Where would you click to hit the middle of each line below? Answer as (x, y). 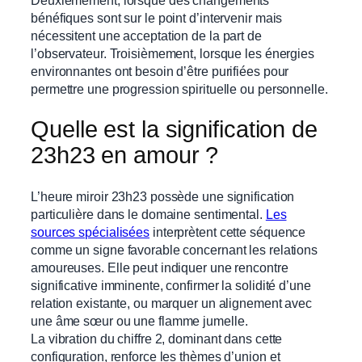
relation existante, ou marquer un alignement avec (172, 303)
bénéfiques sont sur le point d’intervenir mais (157, 17)
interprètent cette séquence (228, 232)
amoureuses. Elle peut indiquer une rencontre (160, 267)
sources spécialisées (90, 232)
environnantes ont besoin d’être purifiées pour (160, 71)
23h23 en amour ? (125, 156)
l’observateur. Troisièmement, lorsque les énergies (173, 53)
